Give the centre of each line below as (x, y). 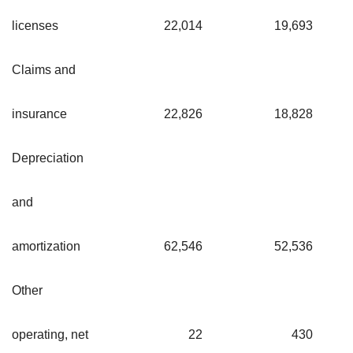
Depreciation (48, 158)
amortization (46, 246)
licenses (35, 25)
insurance (39, 113)
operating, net (50, 334)
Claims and (44, 69)
